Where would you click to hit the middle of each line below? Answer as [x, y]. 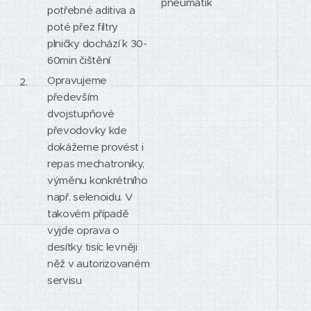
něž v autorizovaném [99, 263]
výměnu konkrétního [98, 180]
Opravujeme [77, 80]
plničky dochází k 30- [97, 43]
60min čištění [79, 60]
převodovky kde [87, 130]
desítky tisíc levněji [92, 247]
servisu [65, 280]
